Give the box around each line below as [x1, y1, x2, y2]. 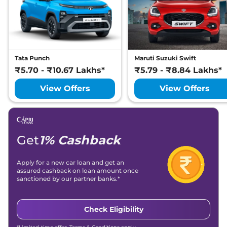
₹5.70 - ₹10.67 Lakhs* [15, 65, 105, 75]
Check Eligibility [84, 204, 143, 214]
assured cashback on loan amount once [17, 166, 138, 174]
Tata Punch [15, 54, 50, 62]
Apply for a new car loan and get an [17, 158, 124, 166]
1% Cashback [39, 132, 121, 147]
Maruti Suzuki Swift [134, 54, 196, 62]
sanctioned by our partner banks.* [17, 174, 120, 182]
